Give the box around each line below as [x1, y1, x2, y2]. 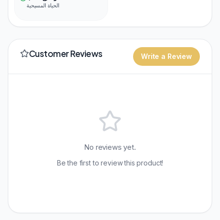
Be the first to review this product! [56, 159, 164, 167]
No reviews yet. [84, 142, 136, 152]
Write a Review [141, 52, 192, 61]
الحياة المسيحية [27, 1, 59, 9]
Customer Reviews [29, 48, 103, 59]
